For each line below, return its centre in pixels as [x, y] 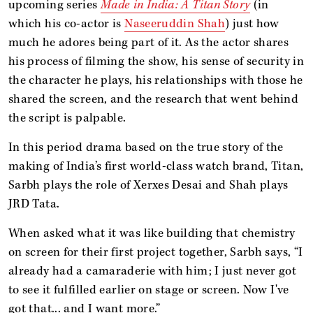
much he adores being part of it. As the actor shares [149, 42]
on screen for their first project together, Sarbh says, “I [156, 252]
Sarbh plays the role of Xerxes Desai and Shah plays [148, 185]
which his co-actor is [67, 23]
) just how [252, 23]
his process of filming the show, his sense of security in [156, 61]
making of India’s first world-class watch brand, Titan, [156, 166]
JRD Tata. [34, 204]
